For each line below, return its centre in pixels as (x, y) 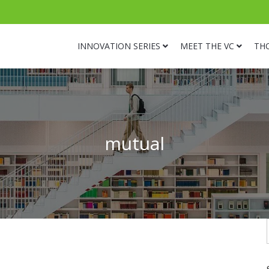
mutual (134, 143)
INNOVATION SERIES (119, 46)
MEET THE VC (207, 46)
